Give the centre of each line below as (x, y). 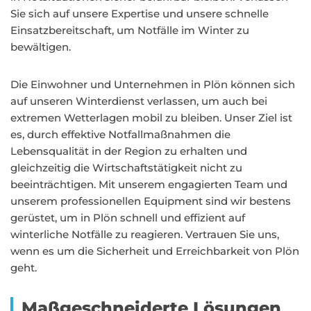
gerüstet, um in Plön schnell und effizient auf (128, 218)
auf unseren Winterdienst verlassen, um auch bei (139, 101)
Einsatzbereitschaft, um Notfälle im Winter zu (130, 30)
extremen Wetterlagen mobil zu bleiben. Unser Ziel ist (151, 118)
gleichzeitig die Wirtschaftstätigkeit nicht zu (126, 168)
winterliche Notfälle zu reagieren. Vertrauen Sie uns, (145, 234)
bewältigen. (41, 47)
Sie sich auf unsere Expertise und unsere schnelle (140, 14)
